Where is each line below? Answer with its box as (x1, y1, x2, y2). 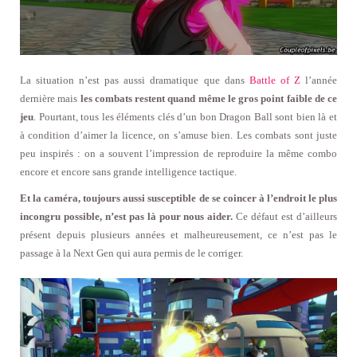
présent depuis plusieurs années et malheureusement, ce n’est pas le (20, 228, 337, 241)
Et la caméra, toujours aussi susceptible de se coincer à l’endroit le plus (20, 191, 337, 204)
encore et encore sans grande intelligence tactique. (20, 165, 237, 178)
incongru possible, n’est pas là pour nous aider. (20, 210, 233, 222)
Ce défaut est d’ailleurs (233, 210, 338, 222)
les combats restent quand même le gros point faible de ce (80, 92, 337, 104)
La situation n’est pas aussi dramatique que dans (20, 73, 249, 86)
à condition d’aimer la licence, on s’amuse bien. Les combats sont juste (20, 128, 337, 141)
